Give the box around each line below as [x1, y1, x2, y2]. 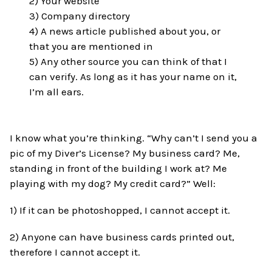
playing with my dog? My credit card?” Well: [10, 177, 216, 189]
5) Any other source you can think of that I [29, 55, 228, 67]
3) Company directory [29, 9, 131, 22]
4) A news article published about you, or [29, 24, 221, 37]
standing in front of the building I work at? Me [10, 161, 228, 174]
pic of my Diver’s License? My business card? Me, [10, 146, 240, 159]
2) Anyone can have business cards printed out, [10, 230, 235, 243]
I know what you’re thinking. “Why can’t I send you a [10, 131, 258, 144]
